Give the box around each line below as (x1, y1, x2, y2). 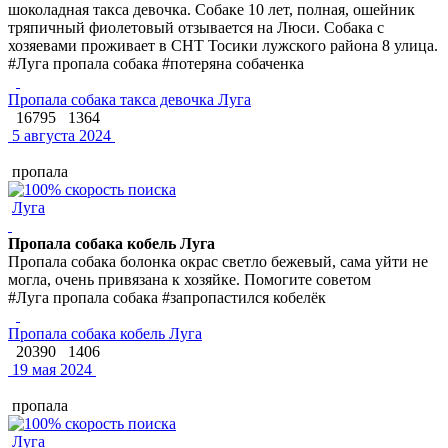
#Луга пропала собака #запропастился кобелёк (8, 288, 326, 306)
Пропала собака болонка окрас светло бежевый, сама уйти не (8, 252, 428, 270)
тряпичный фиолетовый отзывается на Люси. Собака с (8, 18, 384, 36)
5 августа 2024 (8, 126, 111, 144)
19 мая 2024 (8, 360, 92, 378)
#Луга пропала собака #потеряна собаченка (8, 54, 304, 72)
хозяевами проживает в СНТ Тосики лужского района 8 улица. (8, 36, 438, 54)
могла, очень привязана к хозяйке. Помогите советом (8, 270, 371, 288)
